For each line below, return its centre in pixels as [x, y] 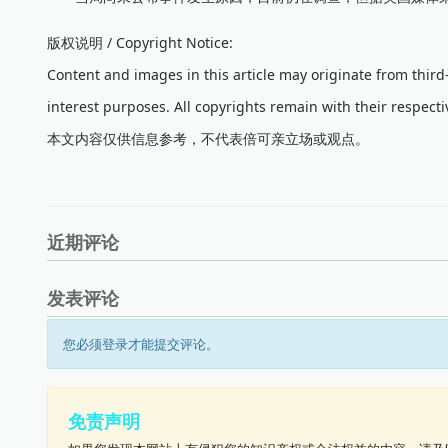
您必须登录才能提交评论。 [141, 344]
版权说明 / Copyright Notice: [140, 42]
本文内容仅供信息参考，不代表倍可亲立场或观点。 [208, 138]
